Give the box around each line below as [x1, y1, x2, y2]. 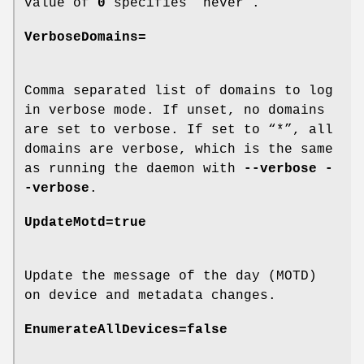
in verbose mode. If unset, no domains [24, 103, 325, 119]
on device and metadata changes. [24, 288, 276, 304]
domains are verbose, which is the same [24, 142, 333, 158]
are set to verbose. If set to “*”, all [24, 123, 333, 138]
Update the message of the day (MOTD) [24, 269, 317, 284]
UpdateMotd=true [24, 215, 146, 231]
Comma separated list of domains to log [24, 84, 333, 99]
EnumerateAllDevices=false [24, 323, 227, 338]
